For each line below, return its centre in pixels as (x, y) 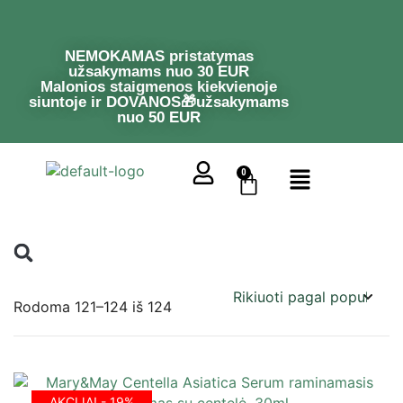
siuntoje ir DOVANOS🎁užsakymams (159, 102)
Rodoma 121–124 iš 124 (93, 307)
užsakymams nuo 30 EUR (159, 72)
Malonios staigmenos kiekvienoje (159, 87)
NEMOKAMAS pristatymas (159, 56)
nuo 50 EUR (159, 117)
